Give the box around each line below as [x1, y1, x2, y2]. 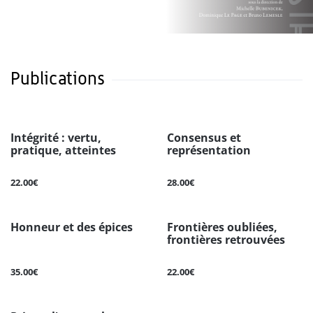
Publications [10, 68, 105, 89]
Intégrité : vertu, [10, 130, 101, 146]
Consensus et [167, 130, 241, 146]
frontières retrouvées [167, 232, 285, 248]
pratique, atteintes [10, 143, 116, 159]
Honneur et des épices [10, 219, 133, 235]
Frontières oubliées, [167, 219, 277, 235]
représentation [167, 143, 251, 159]
